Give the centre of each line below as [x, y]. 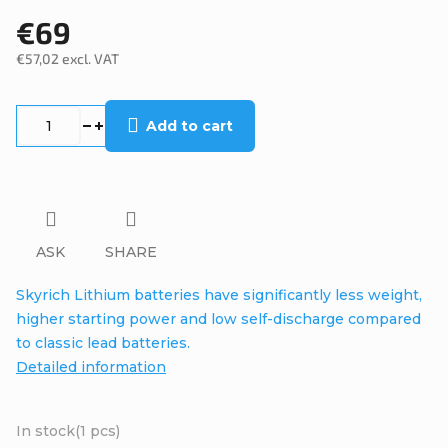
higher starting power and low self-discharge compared [218, 318]
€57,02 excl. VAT [67, 58]
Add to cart [189, 126]
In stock [45, 430]
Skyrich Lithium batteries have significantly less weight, [219, 294]
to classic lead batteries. [103, 342]
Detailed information [91, 366]
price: [33, 115]
